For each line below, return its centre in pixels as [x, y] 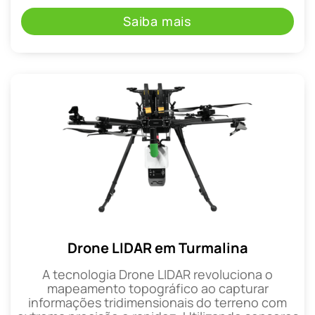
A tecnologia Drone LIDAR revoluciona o [157, 275]
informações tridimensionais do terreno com [157, 303]
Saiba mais [157, 21]
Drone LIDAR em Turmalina [157, 248]
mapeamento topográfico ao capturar [157, 289]
